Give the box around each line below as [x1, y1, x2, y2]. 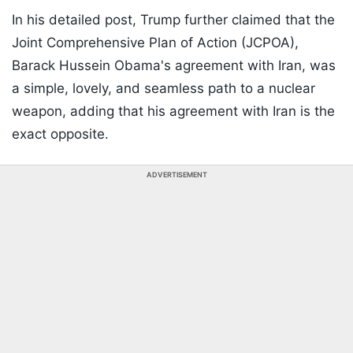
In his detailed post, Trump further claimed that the [12, 12, 335, 28]
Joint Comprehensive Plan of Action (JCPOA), [12, 35, 299, 51]
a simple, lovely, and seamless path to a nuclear [12, 80, 315, 97]
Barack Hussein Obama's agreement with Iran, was [12, 58, 336, 74]
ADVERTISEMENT [146, 170, 207, 180]
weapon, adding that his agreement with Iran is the [12, 103, 335, 120]
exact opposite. [12, 126, 109, 143]
